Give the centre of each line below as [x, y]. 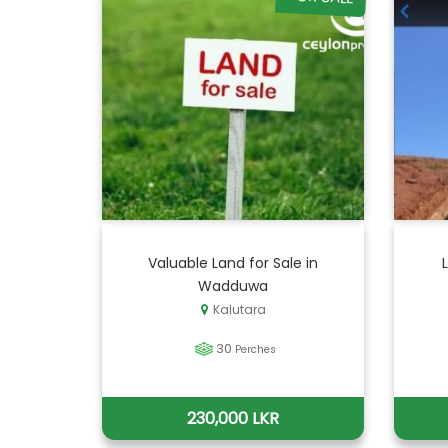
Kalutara [239, 309]
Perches [256, 349]
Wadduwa [233, 286]
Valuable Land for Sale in [233, 263]
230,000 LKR [233, 418]
